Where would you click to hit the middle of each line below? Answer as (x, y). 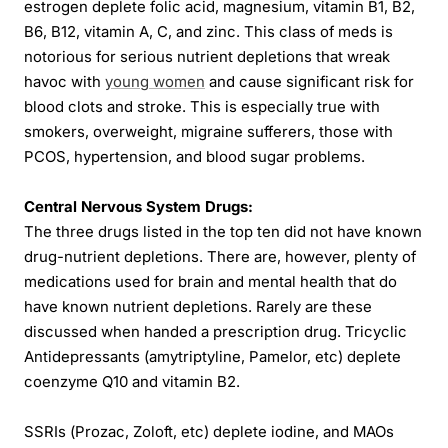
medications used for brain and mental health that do (210, 281)
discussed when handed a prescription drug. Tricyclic (215, 331)
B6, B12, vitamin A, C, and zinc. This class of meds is (208, 31)
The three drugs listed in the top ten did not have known (223, 231)
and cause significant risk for (309, 81)
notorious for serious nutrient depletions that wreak (207, 56)
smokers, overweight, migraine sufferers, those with (208, 131)
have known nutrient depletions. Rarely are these (198, 306)
